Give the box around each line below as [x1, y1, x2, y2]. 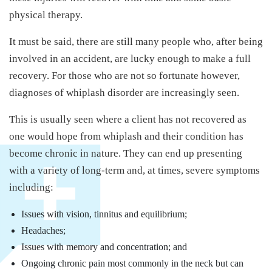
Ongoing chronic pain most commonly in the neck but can [21, 257, 243, 268]
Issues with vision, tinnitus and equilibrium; [21, 208, 187, 219]
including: [9, 181, 53, 193]
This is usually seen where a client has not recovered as [9, 113, 246, 125]
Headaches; [21, 225, 66, 236]
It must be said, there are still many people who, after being [9, 35, 263, 47]
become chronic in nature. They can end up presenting [9, 147, 242, 159]
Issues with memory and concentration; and [21, 241, 187, 252]
